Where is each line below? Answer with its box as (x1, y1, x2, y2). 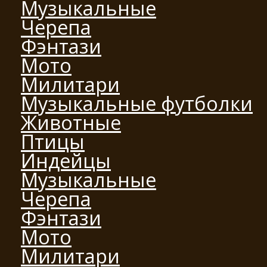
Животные (21, 108, 121, 136)
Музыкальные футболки (21, 89, 253, 117)
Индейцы (21, 147, 111, 174)
